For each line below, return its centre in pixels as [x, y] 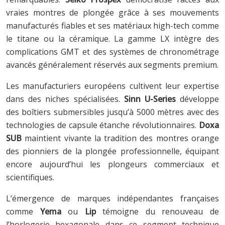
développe [197, 99]
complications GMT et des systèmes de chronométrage [113, 51]
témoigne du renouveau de [157, 211]
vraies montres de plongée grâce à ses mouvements [113, 12]
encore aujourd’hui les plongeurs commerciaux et [113, 164]
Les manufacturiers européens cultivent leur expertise [113, 86]
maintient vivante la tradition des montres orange [120, 138]
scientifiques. [30, 177]
